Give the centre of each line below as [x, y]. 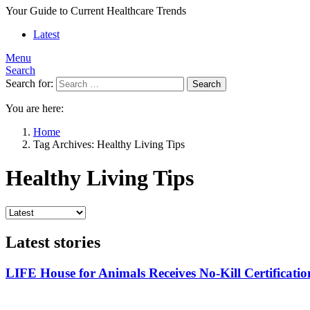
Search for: [29, 83]
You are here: [35, 108]
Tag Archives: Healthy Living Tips [109, 144]
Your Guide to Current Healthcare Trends [96, 11]
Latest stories [53, 242]
